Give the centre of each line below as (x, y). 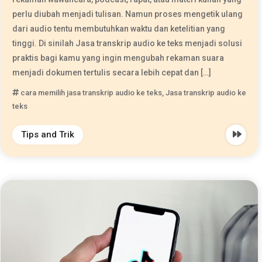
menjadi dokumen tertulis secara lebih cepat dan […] (111, 72)
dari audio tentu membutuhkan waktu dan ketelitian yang (118, 28)
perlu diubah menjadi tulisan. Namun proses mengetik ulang (127, 14)
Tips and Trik (47, 134)
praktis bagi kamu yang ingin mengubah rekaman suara (118, 58)
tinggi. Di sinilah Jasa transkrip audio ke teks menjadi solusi (127, 43)
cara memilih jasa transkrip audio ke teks (91, 92)
